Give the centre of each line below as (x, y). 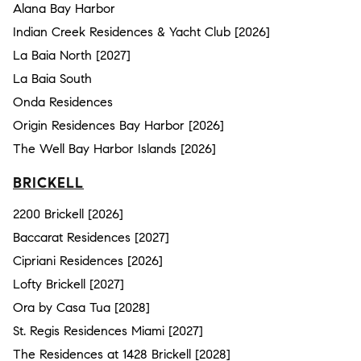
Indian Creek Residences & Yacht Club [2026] (141, 32)
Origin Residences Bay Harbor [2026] (118, 125)
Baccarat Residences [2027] (91, 237)
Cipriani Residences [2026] (88, 261)
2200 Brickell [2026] (68, 214)
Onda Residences (63, 102)
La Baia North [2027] (72, 55)
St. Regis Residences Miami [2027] (108, 331)
